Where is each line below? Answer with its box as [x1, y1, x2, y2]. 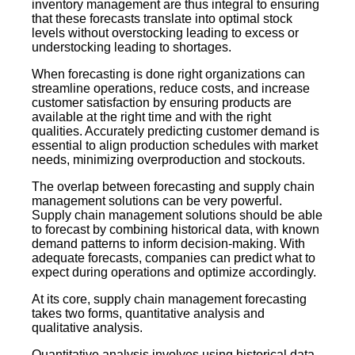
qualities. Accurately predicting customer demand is [32, 124, 319, 138]
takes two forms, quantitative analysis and [32, 306, 265, 320]
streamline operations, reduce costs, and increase [32, 81, 310, 95]
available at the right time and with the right [32, 109, 271, 124]
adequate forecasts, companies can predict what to [32, 250, 315, 265]
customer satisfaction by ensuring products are [32, 95, 292, 109]
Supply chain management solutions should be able [32, 208, 323, 222]
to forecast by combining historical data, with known [32, 222, 319, 236]
